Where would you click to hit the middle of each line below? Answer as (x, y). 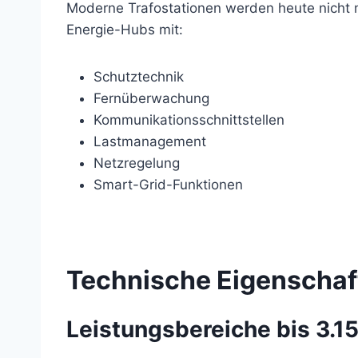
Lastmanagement (150, 142)
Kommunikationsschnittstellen (189, 120)
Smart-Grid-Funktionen (168, 185)
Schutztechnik (139, 77)
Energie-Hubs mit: (125, 30)
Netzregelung (137, 163)
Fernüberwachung (151, 99)
